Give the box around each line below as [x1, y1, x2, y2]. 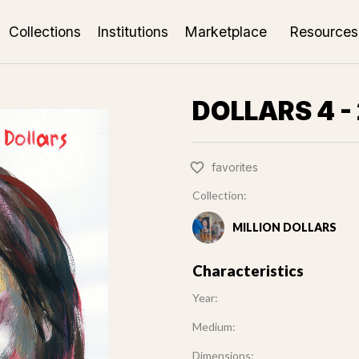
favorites [212, 159, 258, 174]
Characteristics [192, 262, 304, 280]
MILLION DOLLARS [232, 220, 337, 234]
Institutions [96, 22, 168, 40]
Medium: [192, 320, 236, 333]
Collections [8, 22, 81, 40]
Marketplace [184, 22, 267, 40]
